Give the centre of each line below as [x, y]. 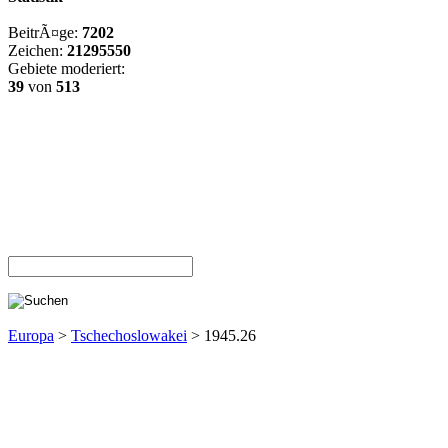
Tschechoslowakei [129, 335]
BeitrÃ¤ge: [45, 32]
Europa [31, 335]
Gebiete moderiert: [66, 68]
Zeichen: [37, 50]
